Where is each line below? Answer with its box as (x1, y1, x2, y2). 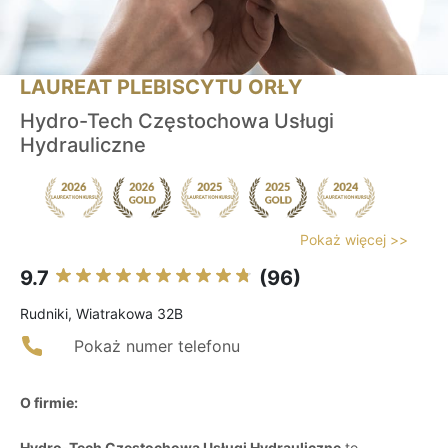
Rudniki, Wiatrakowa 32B (20, 305, 183, 323)
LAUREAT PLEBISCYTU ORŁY (20, 75, 302, 100)
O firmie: (20, 394, 78, 412)
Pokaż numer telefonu (74, 336, 240, 357)
